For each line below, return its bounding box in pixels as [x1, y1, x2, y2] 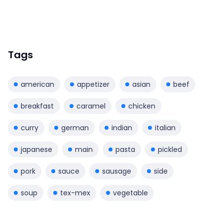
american [21, 79, 54, 89]
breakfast [21, 101, 54, 111]
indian [111, 122, 132, 133]
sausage [102, 166, 131, 176]
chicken [128, 101, 155, 111]
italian [155, 122, 176, 133]
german [61, 122, 89, 133]
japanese [21, 144, 52, 154]
